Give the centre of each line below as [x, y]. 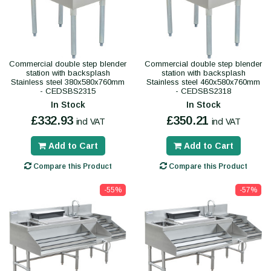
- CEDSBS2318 [203, 91]
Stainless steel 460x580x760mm [203, 82]
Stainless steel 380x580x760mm [68, 82]
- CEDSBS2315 [68, 91]
